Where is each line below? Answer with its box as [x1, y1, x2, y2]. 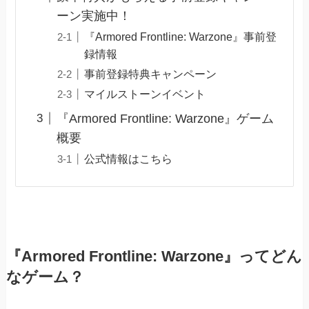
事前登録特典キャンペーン [83, 68, 217, 81]
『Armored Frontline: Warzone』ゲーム [56, 112, 274, 126]
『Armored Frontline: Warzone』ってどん [6, 248, 302, 265]
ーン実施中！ [56, 8, 131, 23]
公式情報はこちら [83, 152, 172, 166]
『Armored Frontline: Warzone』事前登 [83, 30, 277, 43]
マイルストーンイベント [83, 88, 206, 101]
